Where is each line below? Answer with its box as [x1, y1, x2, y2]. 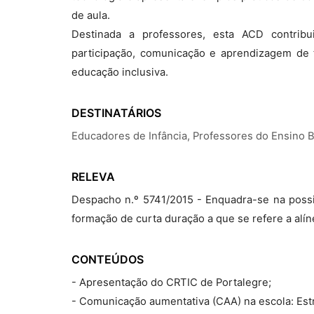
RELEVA [71, 170, 115, 184]
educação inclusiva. [71, 66, 168, 78]
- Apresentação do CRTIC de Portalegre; [71, 276, 271, 289]
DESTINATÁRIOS [71, 106, 161, 120]
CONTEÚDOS [71, 252, 144, 266]
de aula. [71, 9, 110, 22]
